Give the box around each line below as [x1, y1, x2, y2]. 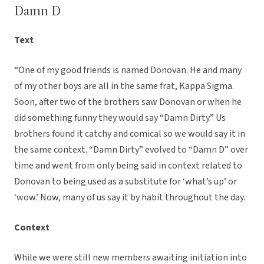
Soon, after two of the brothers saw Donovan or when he [14, 95, 242, 109]
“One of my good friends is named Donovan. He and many [14, 64, 242, 77]
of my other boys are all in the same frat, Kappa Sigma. [14, 80, 234, 93]
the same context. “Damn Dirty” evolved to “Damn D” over [14, 143, 248, 157]
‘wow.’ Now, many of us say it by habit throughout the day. [14, 191, 245, 204]
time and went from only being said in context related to [14, 159, 242, 173]
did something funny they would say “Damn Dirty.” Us [14, 111, 226, 125]
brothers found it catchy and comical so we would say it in [14, 127, 245, 141]
